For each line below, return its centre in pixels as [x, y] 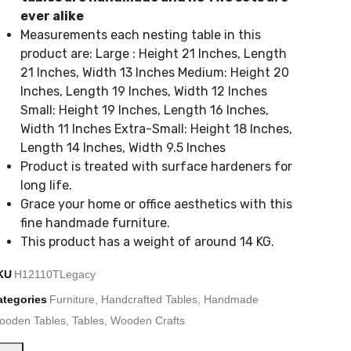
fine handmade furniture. [97, 223]
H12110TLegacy [55, 275]
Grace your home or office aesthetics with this [156, 204]
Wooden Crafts [148, 321]
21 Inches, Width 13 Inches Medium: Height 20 [155, 73]
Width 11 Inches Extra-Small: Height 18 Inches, [156, 129]
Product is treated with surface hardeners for [156, 167]
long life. [46, 186]
